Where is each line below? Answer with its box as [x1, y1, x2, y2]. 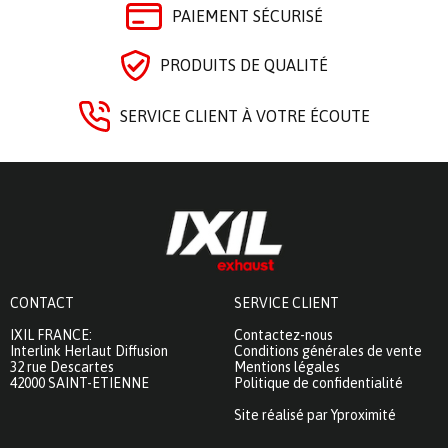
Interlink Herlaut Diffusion [10, 342, 168, 359]
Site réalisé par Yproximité [234, 406, 396, 423]
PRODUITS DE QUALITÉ [159, 56, 328, 75]
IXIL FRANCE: [10, 326, 92, 343]
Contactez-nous [234, 326, 333, 343]
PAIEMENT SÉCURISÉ [171, 7, 323, 26]
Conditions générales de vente [234, 342, 422, 359]
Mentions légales [234, 358, 340, 375]
